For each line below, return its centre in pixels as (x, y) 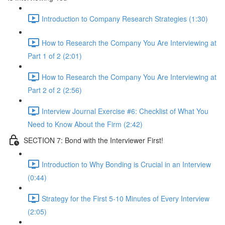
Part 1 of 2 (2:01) (55, 56)
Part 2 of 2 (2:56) (55, 90)
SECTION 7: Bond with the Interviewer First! (93, 140)
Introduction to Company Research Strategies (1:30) (125, 18)
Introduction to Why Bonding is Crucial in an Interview (126, 164)
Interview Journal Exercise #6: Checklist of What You (125, 111)
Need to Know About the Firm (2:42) (85, 124)
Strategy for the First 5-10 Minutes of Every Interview (126, 198)
